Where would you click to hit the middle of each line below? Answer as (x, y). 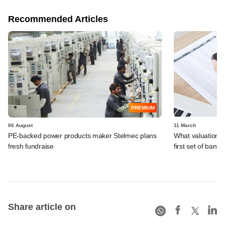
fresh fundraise (31, 146)
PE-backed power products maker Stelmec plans (82, 135)
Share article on (42, 207)
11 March (185, 125)
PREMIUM (143, 107)
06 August (20, 125)
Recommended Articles (58, 19)
